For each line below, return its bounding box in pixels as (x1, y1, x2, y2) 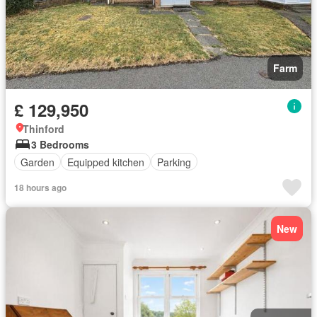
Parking (157, 154, 191, 169)
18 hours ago (14, 181, 67, 194)
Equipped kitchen (67, 154, 144, 169)
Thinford (23, 122, 64, 136)
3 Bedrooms (31, 137, 89, 151)
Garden (21, 154, 54, 169)
